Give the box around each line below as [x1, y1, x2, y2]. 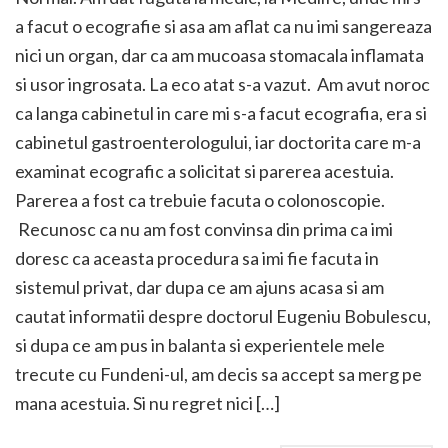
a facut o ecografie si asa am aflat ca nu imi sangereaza [15, 15, 432, 37]
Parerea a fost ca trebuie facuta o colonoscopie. [15, 189, 385, 211]
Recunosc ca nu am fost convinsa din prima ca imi [15, 218, 393, 240]
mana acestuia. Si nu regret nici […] [15, 392, 280, 414]
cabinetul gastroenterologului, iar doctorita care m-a [15, 131, 421, 153]
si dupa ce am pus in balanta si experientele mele [15, 334, 385, 356]
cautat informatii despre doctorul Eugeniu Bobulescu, [15, 305, 431, 327]
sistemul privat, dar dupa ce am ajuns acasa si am [15, 276, 384, 298]
